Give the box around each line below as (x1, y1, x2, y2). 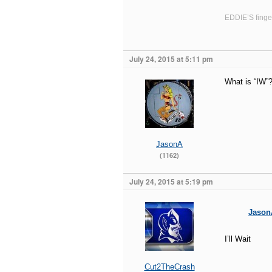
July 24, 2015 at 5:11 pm (129, 53, 213, 64)
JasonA (156, 140, 183, 149)
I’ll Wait (225, 234, 251, 243)
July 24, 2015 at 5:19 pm (129, 176, 213, 187)
